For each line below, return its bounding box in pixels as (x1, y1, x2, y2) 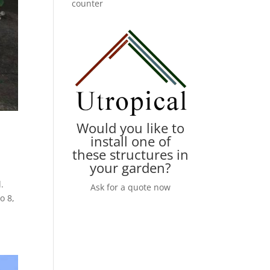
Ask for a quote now (90, 181, 171, 193)
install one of (90, 131, 171, 150)
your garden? (89, 158, 171, 177)
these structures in (72, 145, 189, 163)
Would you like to (76, 118, 184, 137)
